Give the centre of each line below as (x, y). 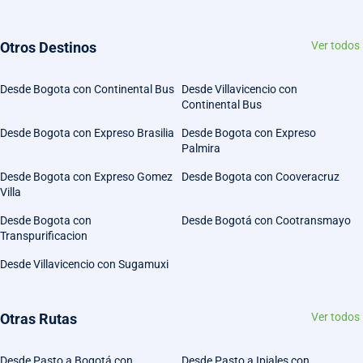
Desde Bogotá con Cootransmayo (266, 220)
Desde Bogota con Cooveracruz (261, 176)
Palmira (201, 148)
